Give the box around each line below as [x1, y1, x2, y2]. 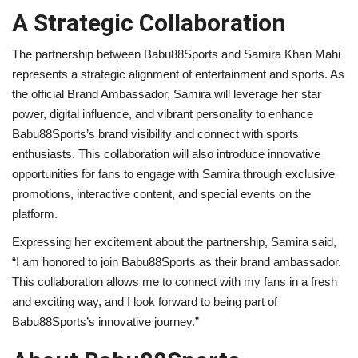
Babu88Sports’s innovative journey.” [12, 314, 199, 328]
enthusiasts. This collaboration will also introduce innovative [12, 146, 320, 161]
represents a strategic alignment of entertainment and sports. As [12, 66, 344, 81]
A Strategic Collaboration [12, 8, 286, 37]
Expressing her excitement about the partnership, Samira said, [12, 234, 336, 249]
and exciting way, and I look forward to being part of [12, 294, 277, 308]
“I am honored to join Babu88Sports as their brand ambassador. [12, 254, 341, 268]
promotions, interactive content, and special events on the [12, 186, 311, 201]
